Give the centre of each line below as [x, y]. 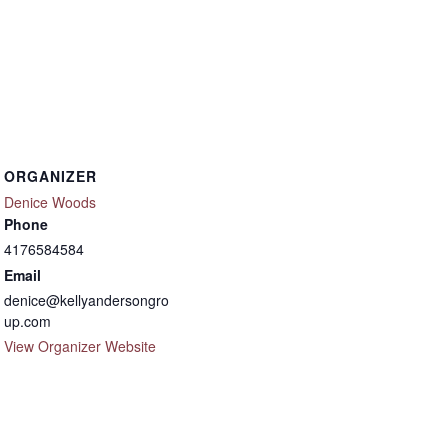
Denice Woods [50, 202]
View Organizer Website [80, 346]
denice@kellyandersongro [86, 300]
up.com [27, 321]
